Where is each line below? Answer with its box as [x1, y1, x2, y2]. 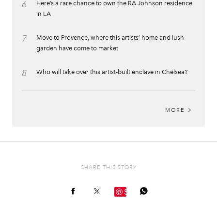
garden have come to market [36, 44, 118, 52]
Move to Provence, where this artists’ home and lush [36, 33, 184, 41]
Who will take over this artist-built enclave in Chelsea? [36, 68, 187, 76]
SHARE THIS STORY [80, 164, 137, 171]
